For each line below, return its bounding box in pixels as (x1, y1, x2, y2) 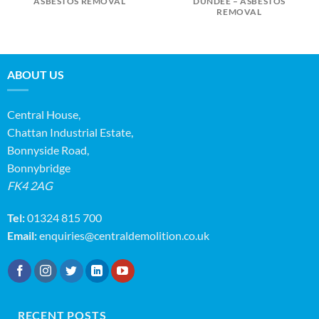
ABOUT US (6, 67, 64, 81)
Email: (6, 229, 37, 243)
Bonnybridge (6, 160, 70, 174)
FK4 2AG (6, 178, 53, 192)
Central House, (6, 107, 80, 121)
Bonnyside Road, (6, 142, 91, 157)
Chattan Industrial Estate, (6, 125, 135, 139)
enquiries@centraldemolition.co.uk (38, 229, 209, 243)
